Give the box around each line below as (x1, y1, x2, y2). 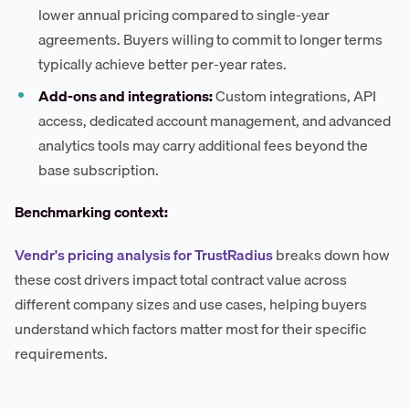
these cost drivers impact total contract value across (15, 267, 347, 291)
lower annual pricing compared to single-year (38, 3, 330, 27)
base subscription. (38, 157, 160, 182)
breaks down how (273, 242, 390, 267)
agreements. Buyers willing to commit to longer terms (38, 27, 383, 52)
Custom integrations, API (213, 83, 377, 108)
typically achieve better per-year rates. (38, 52, 288, 77)
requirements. (15, 341, 108, 365)
